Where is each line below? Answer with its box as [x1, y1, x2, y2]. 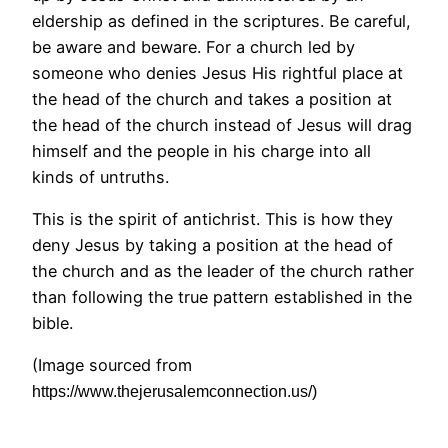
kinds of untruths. [32, 166, 169, 187]
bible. [32, 312, 73, 333]
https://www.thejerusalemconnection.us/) [32, 383, 317, 401]
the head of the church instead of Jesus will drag [32, 114, 412, 135]
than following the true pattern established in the [32, 286, 412, 307]
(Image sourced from [32, 355, 192, 376]
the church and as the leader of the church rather [32, 260, 414, 281]
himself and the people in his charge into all [32, 140, 371, 161]
